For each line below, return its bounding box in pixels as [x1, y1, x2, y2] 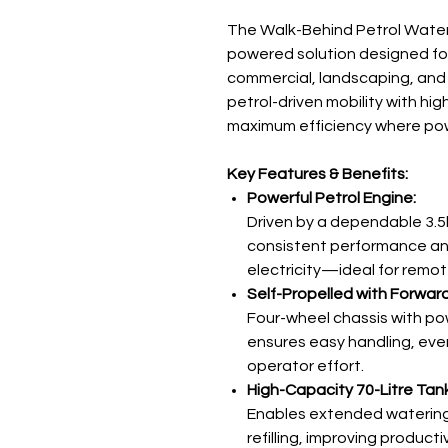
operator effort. [247, 357, 364, 374]
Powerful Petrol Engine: [247, 189, 416, 206]
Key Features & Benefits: [227, 165, 408, 182]
